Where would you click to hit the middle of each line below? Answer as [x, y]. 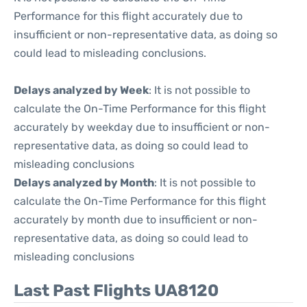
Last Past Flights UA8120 [116, 291]
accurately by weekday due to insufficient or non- [142, 127]
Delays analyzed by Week [81, 90]
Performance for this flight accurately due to [128, 16]
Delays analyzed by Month [84, 183]
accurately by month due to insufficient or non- [136, 220]
